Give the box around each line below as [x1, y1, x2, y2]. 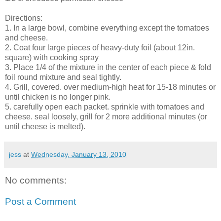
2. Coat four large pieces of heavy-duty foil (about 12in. [5, 43, 195, 52]
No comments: [5, 175, 67, 185]
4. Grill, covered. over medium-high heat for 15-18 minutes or [5, 82, 216, 91]
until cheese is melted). [5, 122, 85, 131]
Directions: [5, 13, 42, 22]
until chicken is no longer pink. [5, 92, 110, 101]
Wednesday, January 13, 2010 [31, 150, 126, 158]
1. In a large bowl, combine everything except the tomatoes [5, 23, 209, 32]
